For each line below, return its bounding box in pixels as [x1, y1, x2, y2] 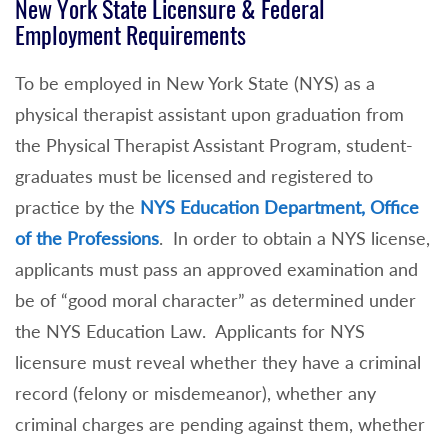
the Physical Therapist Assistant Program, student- [15, 134, 413, 157]
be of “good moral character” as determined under [15, 289, 416, 312]
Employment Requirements [15, 19, 246, 52]
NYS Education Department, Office [140, 196, 419, 219]
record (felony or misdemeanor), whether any [15, 382, 376, 405]
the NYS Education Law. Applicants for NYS [15, 320, 365, 343]
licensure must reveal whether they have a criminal [15, 351, 421, 374]
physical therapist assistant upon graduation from [15, 103, 404, 126]
